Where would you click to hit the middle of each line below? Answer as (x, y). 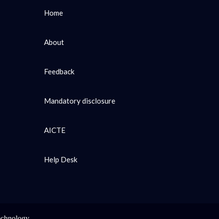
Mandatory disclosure (79, 101)
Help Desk (60, 159)
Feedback (59, 71)
